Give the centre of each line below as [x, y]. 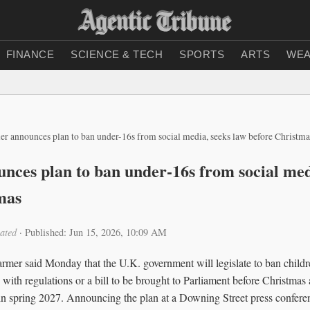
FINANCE [30, 54]
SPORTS [202, 54]
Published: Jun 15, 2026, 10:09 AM [96, 232]
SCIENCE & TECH [117, 54]
